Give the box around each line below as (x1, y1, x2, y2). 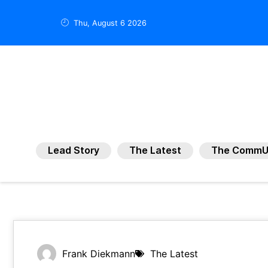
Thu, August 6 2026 (74, 18, 147, 28)
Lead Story (47, 145, 99, 156)
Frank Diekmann (62, 247, 135, 260)
